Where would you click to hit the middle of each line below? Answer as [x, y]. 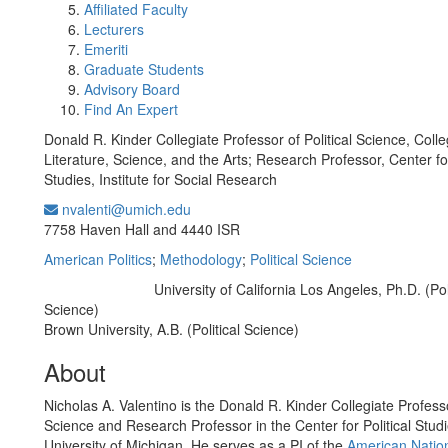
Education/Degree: [97, 290]
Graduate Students [144, 69]
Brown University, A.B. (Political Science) [171, 329]
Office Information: [248, 210]
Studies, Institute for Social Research [160, 179]
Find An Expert [131, 109]
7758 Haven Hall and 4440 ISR [142, 229]
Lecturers [114, 29]
